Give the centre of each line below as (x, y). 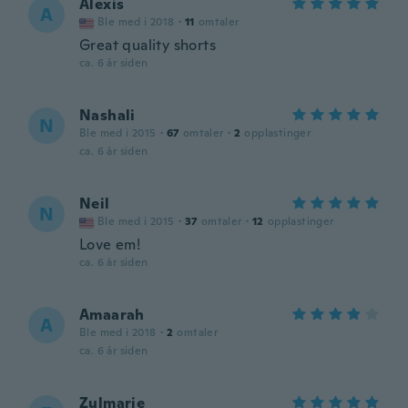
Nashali (107, 115)
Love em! (110, 245)
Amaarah (112, 315)
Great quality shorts (148, 45)
